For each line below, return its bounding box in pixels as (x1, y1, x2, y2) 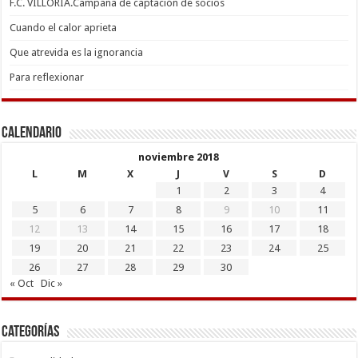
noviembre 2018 (138, 151, 220, 164)
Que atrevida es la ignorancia (10, 46, 144, 59)
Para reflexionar (10, 71, 85, 84)
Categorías (2, 324, 60, 341)
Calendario (2, 125, 62, 142)
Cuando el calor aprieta (10, 22, 117, 34)
